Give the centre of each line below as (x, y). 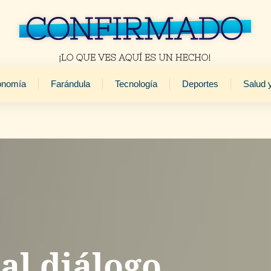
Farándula (70, 84)
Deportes (200, 84)
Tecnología (136, 84)
